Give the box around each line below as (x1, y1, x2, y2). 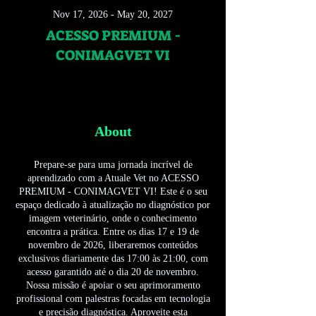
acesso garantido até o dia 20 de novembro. (27, 267, 199, 277)
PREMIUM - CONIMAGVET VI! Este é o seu (18, 186, 207, 197)
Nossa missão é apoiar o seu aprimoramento (25, 280, 200, 291)
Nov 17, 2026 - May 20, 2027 (53, 9, 173, 20)
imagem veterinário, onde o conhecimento (29, 213, 197, 224)
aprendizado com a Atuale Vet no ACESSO (27, 173, 199, 183)
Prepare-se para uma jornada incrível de (33, 159, 193, 170)
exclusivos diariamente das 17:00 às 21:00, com (18, 253, 208, 264)
